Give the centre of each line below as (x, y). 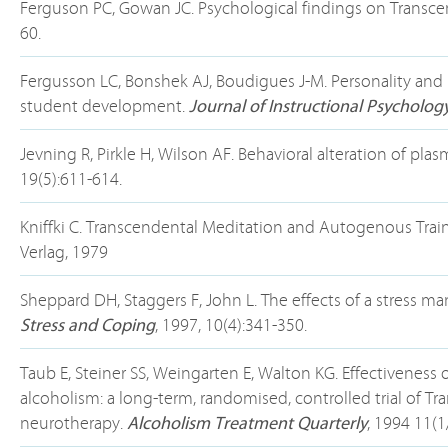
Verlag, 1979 (64, 252)
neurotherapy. (73, 423)
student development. (104, 106)
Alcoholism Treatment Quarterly (247, 423)
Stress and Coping (87, 325)
